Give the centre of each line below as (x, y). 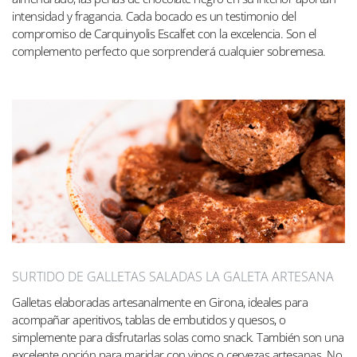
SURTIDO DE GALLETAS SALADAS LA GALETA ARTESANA (173, 276)
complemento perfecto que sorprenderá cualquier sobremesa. (169, 51)
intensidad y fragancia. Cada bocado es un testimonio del (154, 16)
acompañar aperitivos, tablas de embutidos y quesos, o (149, 319)
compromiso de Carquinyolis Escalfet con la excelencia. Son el (164, 34)
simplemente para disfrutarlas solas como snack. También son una (178, 337)
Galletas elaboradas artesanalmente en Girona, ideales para (160, 302)
